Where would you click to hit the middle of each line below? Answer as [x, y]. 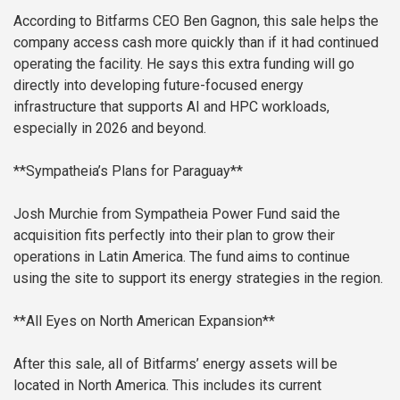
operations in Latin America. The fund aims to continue [182, 257]
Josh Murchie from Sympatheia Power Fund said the [177, 214]
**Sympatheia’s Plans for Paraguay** [128, 171]
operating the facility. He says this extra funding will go [184, 64]
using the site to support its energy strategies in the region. [198, 279]
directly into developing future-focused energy [158, 86]
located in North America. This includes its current [167, 386]
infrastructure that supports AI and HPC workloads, [171, 107]
